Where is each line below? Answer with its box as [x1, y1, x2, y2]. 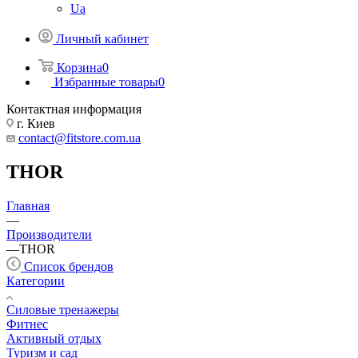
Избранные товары [54, 75, 158, 89]
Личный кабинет [56, 32, 149, 46]
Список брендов [24, 259, 113, 273]
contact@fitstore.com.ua [18, 131, 141, 145]
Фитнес [6, 316, 48, 331]
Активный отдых [6, 331, 101, 345]
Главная [6, 198, 50, 213]
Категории [6, 273, 65, 288]
